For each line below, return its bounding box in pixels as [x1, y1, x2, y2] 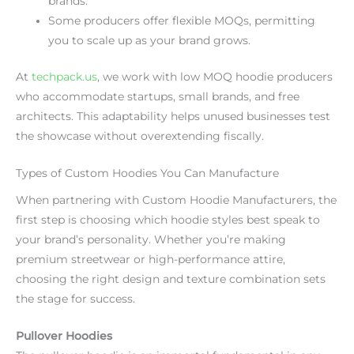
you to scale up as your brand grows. [48, 34, 251, 47]
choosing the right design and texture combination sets [16, 273, 326, 286]
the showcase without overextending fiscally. [16, 129, 264, 142]
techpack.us [32, 70, 97, 83]
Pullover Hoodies [16, 330, 112, 343]
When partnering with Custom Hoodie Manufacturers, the [16, 194, 337, 207]
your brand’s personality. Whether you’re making [16, 233, 286, 247]
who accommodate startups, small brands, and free [16, 89, 299, 103]
